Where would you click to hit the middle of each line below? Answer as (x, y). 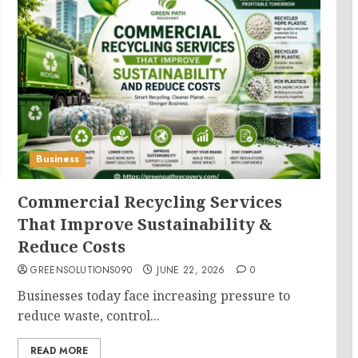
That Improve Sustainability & (145, 224)
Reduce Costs (72, 247)
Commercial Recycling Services (150, 202)
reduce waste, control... (89, 316)
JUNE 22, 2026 (191, 270)
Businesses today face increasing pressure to (154, 296)
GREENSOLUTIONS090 (82, 270)
